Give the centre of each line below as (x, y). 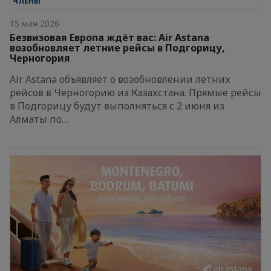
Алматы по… (39, 119)
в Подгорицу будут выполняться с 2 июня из (117, 106)
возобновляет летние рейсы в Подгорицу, (117, 47)
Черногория (40, 58)
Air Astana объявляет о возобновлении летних (120, 79)
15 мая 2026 (34, 23)
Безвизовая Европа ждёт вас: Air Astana (109, 37)
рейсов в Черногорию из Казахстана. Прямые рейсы (135, 92)
